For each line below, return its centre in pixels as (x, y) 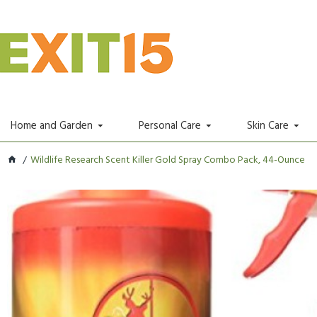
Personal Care (170, 126)
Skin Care (268, 126)
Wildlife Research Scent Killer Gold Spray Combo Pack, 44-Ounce (168, 160)
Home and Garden (52, 126)
